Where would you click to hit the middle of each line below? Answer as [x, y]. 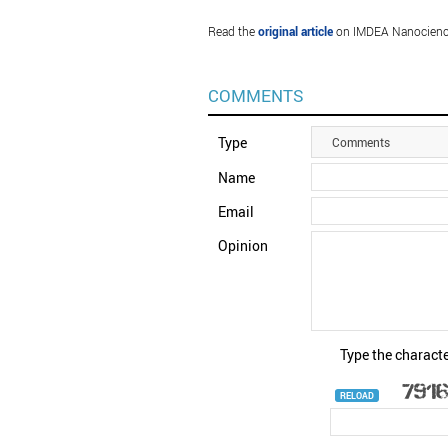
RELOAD [356, 395]
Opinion [242, 246]
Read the [232, 31]
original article [295, 31]
